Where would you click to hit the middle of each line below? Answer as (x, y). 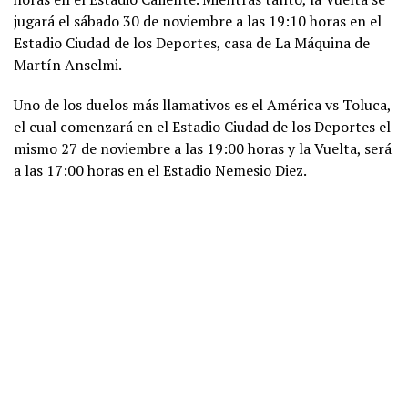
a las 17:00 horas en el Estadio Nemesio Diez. (160, 170)
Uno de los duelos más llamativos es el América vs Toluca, (202, 104)
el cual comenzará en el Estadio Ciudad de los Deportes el (202, 126)
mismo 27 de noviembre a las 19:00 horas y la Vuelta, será (203, 148)
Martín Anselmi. (68, 64)
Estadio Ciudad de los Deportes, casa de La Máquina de (192, 42)
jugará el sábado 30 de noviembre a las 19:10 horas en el (198, 20)
